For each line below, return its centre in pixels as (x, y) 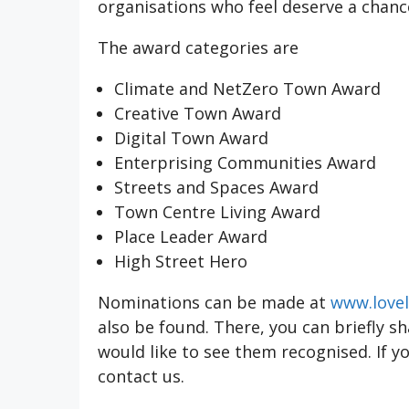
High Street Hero (181, 262)
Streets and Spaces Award (216, 188)
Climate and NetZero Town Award (247, 89)
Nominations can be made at (214, 303)
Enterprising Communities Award (245, 163)
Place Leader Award (191, 237)
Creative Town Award (198, 114)
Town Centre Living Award (217, 212)
